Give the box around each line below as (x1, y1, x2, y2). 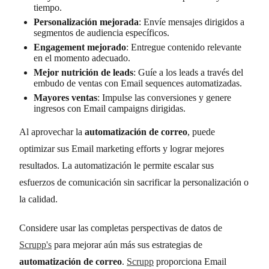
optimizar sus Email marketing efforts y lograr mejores (19, 143, 224, 154)
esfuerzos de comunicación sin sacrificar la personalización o (19, 177, 249, 187)
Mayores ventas (34, 92, 97, 103)
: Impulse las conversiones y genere (97, 92, 231, 103)
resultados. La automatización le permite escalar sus (19, 160, 214, 171)
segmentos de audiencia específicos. (34, 27, 169, 38)
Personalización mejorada (34, 16, 139, 27)
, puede (187, 126, 215, 137)
